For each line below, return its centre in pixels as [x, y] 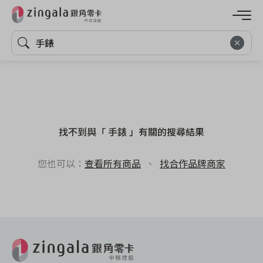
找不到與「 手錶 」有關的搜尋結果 [131, 132]
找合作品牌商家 [193, 163]
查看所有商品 [113, 163]
